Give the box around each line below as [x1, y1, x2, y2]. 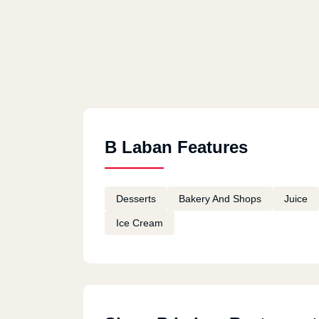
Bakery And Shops [179, 193, 261, 204]
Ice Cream [116, 217, 163, 229]
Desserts [116, 193, 156, 204]
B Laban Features [105, 137, 248, 157]
